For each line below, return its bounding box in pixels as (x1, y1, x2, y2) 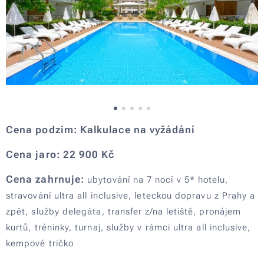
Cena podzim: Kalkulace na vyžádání (6, 124, 196, 136)
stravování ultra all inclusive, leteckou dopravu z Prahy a (6, 190, 256, 202)
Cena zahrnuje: (6, 173, 88, 186)
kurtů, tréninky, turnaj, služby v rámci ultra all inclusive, (6, 222, 251, 233)
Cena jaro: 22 (6, 148, 76, 161)
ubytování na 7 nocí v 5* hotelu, (87, 174, 229, 186)
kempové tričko (6, 238, 74, 249)
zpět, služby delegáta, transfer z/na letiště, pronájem (6, 206, 242, 217)
